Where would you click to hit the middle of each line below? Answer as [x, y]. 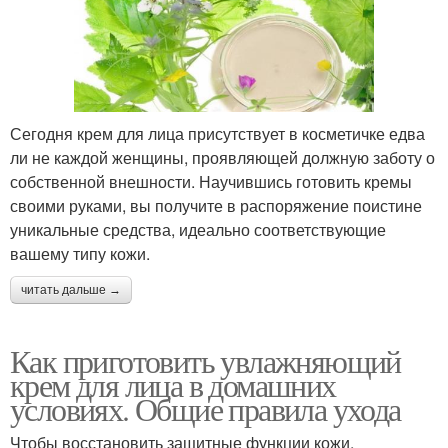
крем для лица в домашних [173, 385]
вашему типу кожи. [80, 254]
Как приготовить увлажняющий [205, 361]
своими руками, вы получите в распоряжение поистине [216, 206]
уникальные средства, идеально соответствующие [198, 230]
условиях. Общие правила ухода [205, 409]
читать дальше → [71, 290]
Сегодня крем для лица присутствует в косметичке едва [217, 134]
